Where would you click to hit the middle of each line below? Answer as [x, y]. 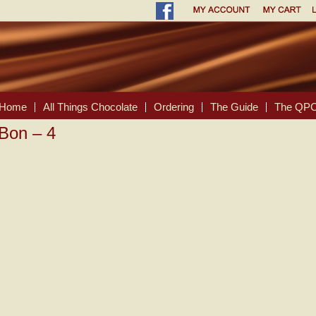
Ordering [174, 107]
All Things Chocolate [90, 107]
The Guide [234, 107]
